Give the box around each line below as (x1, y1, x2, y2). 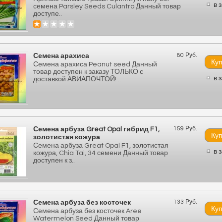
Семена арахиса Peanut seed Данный (33, 61, 157, 68)
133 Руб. (173, 199, 197, 205)
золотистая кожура (33, 134, 100, 141)
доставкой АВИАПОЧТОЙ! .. (33, 76, 121, 83)
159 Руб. (173, 125, 197, 132)
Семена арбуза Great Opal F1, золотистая (33, 142, 168, 149)
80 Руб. (177, 52, 197, 58)
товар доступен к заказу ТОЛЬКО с (33, 68, 143, 75)
